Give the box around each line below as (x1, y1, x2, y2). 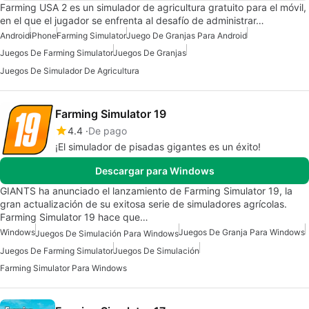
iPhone (30, 30, 57, 41)
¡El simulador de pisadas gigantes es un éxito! (55, 141, 261, 153)
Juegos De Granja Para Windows (179, 227, 305, 238)
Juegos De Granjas (113, 48, 186, 59)
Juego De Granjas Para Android (126, 30, 247, 41)
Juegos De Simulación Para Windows (35, 228, 179, 239)
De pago (88, 125, 127, 137)
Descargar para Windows (94, 165, 215, 177)
